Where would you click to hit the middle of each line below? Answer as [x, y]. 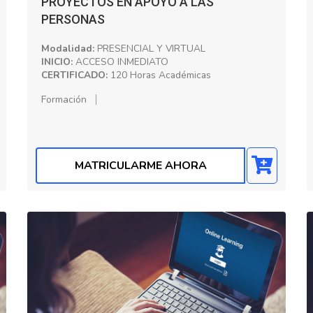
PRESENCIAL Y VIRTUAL [150, 48]
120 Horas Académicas [159, 75]
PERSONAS [73, 19]
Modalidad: [68, 48]
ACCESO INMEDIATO [121, 61]
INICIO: [57, 61]
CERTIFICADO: [74, 75]
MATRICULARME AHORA [140, 166]
